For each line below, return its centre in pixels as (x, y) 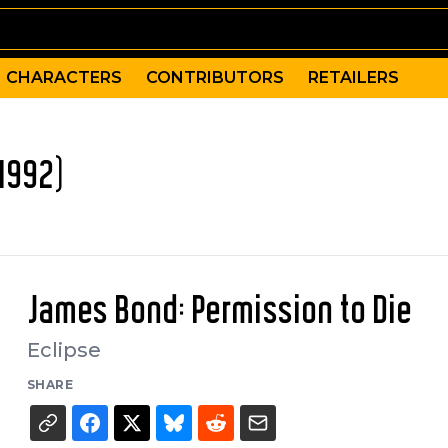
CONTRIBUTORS (215, 77)
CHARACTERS (64, 77)
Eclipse (63, 350)
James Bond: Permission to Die (219, 312)
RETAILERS (353, 77)
